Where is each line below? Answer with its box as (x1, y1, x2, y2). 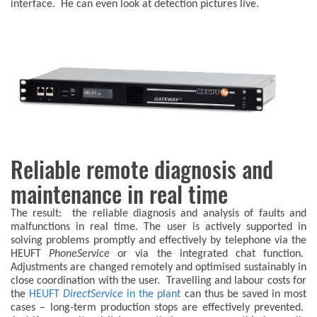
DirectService (63, 288, 127, 300)
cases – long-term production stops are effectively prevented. (11, 301, 306, 313)
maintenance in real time (11, 178, 228, 210)
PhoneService (49, 248, 118, 260)
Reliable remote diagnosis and (11, 154, 273, 185)
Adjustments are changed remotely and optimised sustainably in (11, 261, 306, 273)
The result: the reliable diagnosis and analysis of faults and (11, 207, 306, 219)
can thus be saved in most (180, 288, 307, 300)
